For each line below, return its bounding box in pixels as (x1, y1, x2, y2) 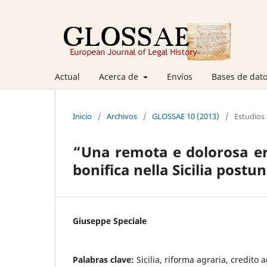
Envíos (166, 70, 193, 82)
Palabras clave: (73, 253, 136, 265)
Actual (55, 70, 80, 82)
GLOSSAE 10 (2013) (152, 110, 219, 122)
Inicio (73, 110, 92, 122)
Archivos (107, 110, 137, 122)
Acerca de (99, 70, 141, 82)
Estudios (234, 110, 265, 122)
